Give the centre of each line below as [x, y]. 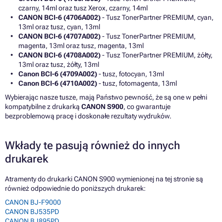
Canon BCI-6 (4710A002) [58, 83]
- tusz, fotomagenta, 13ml [137, 83]
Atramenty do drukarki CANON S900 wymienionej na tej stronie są [104, 179]
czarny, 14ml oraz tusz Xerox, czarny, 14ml [83, 8]
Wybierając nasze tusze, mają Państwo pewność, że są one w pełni [106, 97]
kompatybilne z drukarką [43, 107]
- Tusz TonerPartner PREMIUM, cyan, [157, 18]
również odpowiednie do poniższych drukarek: [75, 189]
